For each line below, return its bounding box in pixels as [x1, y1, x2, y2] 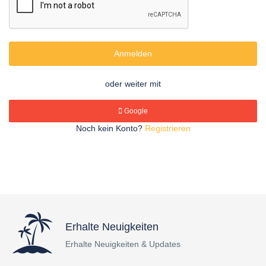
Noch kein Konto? [75, 123, 145, 133]
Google [122, 107, 148, 115]
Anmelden [114, 49, 152, 58]
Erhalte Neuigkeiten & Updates [65, 239, 180, 249]
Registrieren [144, 123, 191, 133]
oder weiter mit [105, 79, 161, 88]
